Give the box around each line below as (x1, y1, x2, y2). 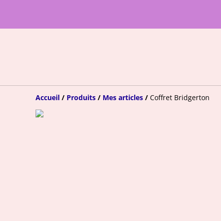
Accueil (36, 93, 60, 102)
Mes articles (103, 93, 143, 102)
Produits (67, 93, 96, 102)
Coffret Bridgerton (150, 93, 210, 102)
